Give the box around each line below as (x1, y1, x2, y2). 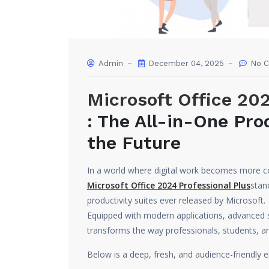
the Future (87, 132, 181, 153)
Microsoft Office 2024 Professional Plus (87, 180, 250, 191)
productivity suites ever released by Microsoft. (87, 195, 265, 206)
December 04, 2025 (146, 59, 224, 68)
